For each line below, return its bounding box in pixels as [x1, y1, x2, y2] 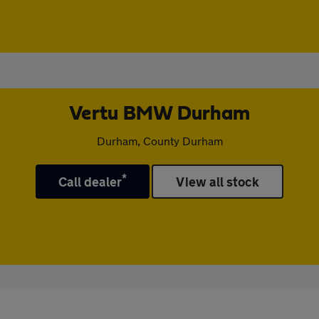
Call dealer [58, 174, 122, 189]
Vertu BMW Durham [69, 104, 250, 124]
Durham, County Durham [96, 134, 223, 147]
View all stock [176, 174, 260, 189]
